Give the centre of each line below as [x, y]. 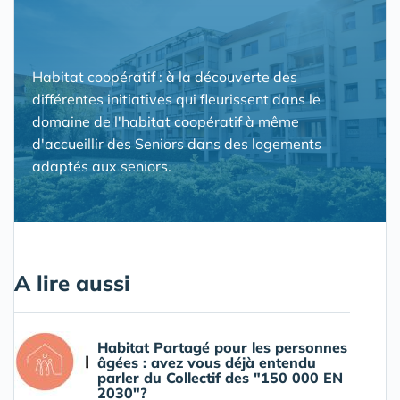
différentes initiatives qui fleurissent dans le [176, 99]
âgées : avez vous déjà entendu [207, 362]
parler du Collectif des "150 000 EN [220, 378]
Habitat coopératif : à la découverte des [165, 77]
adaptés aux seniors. [102, 166]
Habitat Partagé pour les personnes [222, 347]
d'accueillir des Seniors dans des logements [177, 144]
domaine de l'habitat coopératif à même [166, 121]
